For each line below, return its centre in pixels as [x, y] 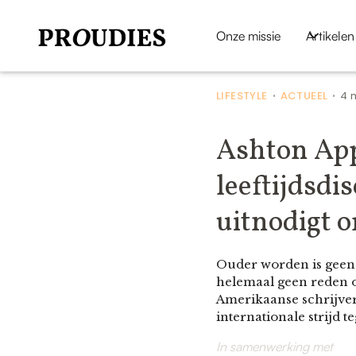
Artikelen [330, 35]
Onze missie [248, 35]
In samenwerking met [275, 346]
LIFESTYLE [242, 96]
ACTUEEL [304, 96]
